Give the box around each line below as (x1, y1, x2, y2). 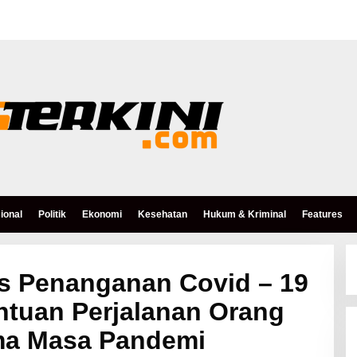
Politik (38, 209, 66, 220)
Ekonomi (82, 209, 122, 220)
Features (302, 209, 343, 220)
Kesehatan (138, 209, 187, 220)
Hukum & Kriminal (203, 209, 286, 220)
